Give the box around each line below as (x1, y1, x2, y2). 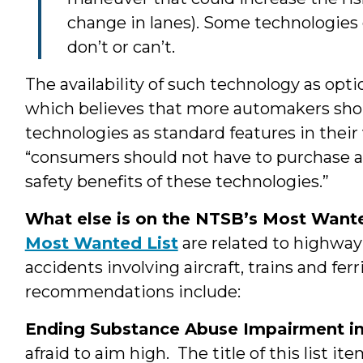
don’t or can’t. (66, 36, 175, 57)
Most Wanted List (24, 233, 178, 253)
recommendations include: (24, 281, 241, 301)
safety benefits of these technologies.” (24, 171, 329, 191)
